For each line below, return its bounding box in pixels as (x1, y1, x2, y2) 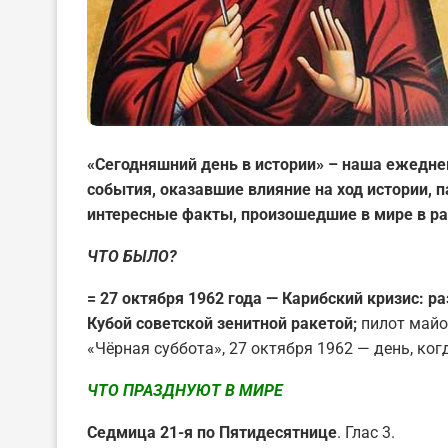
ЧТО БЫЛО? (87, 246, 177, 266)
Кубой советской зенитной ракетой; (87, 313, 361, 333)
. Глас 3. (337, 422, 423, 442)
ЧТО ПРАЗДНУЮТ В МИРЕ (87, 380, 283, 400)
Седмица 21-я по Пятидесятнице (87, 422, 337, 442)
